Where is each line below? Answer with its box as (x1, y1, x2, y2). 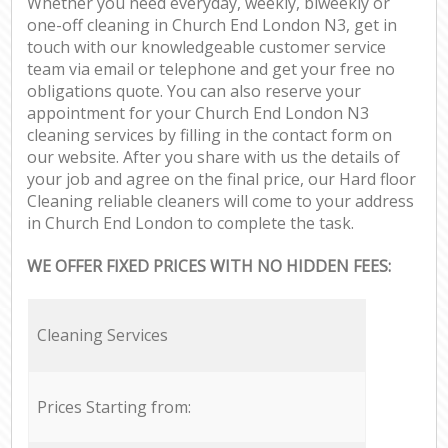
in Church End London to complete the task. (27, 212, 355, 235)
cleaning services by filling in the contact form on (27, 124, 393, 147)
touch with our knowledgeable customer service (27, 36, 387, 59)
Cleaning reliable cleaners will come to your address (27, 190, 415, 213)
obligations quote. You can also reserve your (27, 80, 362, 103)
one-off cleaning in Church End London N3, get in (27, 14, 398, 37)
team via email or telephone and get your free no (27, 58, 396, 81)
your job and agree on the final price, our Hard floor (27, 168, 417, 191)
